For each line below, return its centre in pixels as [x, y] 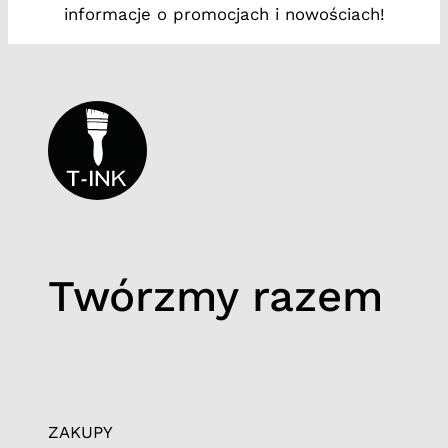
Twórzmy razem [215, 295]
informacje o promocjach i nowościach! [224, 14]
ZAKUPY [80, 432]
